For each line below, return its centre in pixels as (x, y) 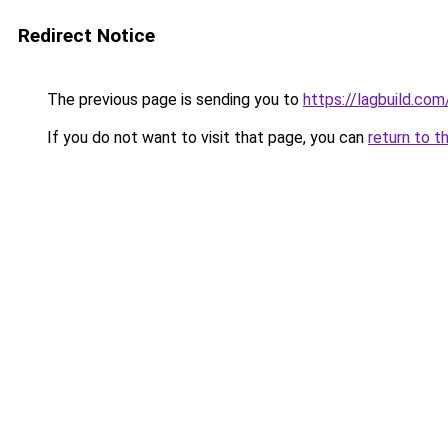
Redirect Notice (86, 35)
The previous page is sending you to (173, 99)
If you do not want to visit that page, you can (205, 137)
